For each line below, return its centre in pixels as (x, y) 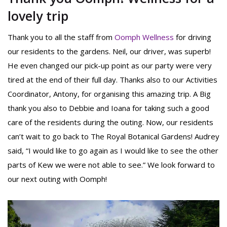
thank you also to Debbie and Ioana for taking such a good (108, 108)
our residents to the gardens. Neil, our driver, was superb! (109, 51)
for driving (193, 37)
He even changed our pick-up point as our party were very (110, 66)
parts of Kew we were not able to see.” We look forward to (111, 165)
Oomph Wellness (144, 37)
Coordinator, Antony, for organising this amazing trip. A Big (109, 94)
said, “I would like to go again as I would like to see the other (113, 151)
